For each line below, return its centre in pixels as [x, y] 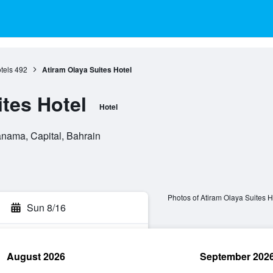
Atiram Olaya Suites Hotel [87, 69]
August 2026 [36, 256]
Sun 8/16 [46, 207]
